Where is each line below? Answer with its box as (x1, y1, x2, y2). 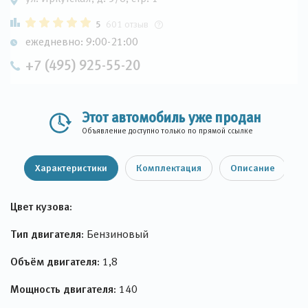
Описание (230, 162, 275, 173)
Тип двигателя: (10, 228, 84, 240)
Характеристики (35, 162, 107, 173)
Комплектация (136, 162, 201, 173)
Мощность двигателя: (10, 283, 116, 295)
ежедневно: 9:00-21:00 (25, 36, 138, 47)
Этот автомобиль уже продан (82, 109, 261, 125)
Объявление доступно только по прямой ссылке (82, 126, 253, 135)
